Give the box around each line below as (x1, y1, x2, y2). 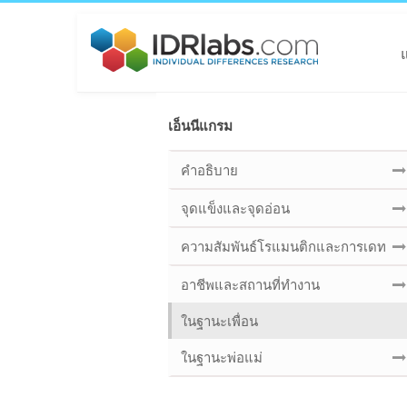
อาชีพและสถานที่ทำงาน (181, 275, 320, 294)
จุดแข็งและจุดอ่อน (181, 199, 290, 218)
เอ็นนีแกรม (168, 116, 233, 135)
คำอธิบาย (181, 161, 238, 180)
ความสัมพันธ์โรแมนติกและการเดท (181, 237, 386, 256)
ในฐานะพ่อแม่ (181, 348, 263, 367)
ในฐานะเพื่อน (181, 312, 258, 331)
